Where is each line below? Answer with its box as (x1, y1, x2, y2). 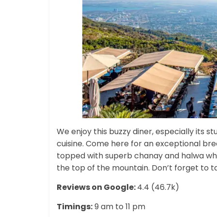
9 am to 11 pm (93, 201, 145, 212)
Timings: (57, 201, 93, 212)
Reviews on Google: (57, 181, 137, 193)
